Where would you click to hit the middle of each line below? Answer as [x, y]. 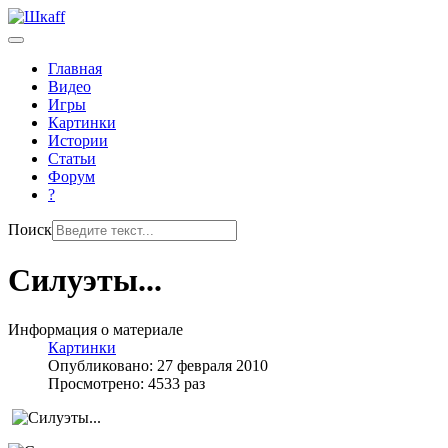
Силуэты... [85, 280]
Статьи [72, 158]
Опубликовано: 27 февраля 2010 [158, 365]
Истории [78, 140]
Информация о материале [95, 329]
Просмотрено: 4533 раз [126, 383]
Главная [75, 68]
